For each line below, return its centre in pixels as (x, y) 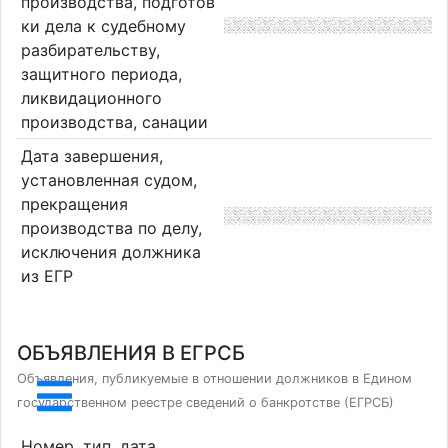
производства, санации (114, 121)
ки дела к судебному (103, 25)
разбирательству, (90, 49)
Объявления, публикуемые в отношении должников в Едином (214, 378)
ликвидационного (91, 97)
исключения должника (110, 252)
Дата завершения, (91, 156)
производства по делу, (111, 228)
